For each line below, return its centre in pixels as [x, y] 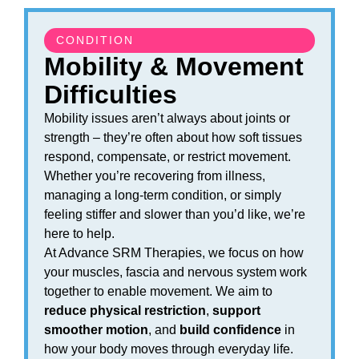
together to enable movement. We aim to [158, 291]
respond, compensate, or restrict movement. [167, 157]
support [236, 311]
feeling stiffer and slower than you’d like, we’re [175, 214]
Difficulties [111, 95]
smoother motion [96, 330]
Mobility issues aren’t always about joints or [167, 118]
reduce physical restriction [125, 311]
